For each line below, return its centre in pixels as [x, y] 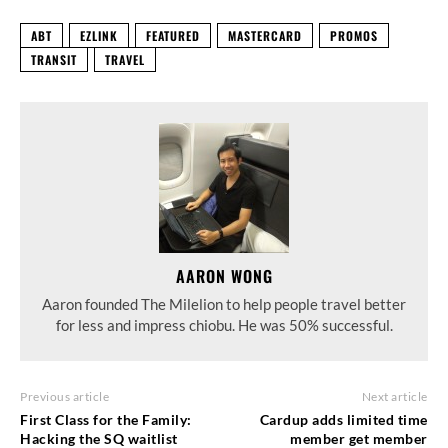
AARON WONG [224, 276]
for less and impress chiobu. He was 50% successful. [224, 325]
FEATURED [173, 36]
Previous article [64, 397]
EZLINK [99, 36]
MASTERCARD [265, 36]
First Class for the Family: [106, 420]
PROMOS [354, 36]
